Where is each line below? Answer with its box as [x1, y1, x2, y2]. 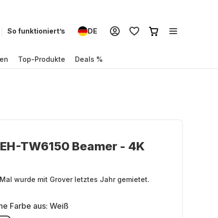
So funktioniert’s [7, 27, 65, 35]
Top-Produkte [18, 54, 65, 63]
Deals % [75, 54, 103, 63]
